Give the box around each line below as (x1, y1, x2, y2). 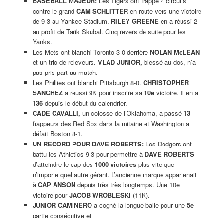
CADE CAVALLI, (32, 109, 80, 118)
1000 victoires (94, 160, 136, 169)
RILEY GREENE (110, 17, 159, 26)
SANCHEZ (32, 88, 63, 98)
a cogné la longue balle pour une (91, 200, 187, 210)
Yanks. (32, 37, 52, 47)
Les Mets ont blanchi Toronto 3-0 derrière (32, 47, 150, 57)
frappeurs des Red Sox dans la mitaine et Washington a (32, 119, 189, 128)
